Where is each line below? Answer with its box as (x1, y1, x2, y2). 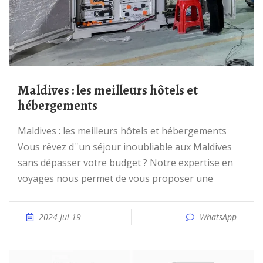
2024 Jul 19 (39, 211, 81, 222)
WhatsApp (200, 211, 237, 222)
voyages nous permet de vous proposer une (18, 172, 213, 185)
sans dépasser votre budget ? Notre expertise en (18, 156, 233, 169)
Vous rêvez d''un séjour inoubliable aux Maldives (18, 140, 232, 153)
